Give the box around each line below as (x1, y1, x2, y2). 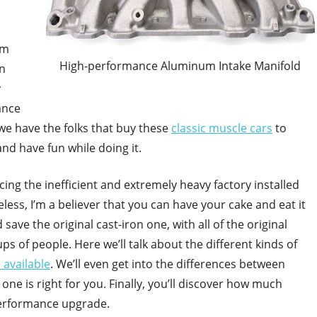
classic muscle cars (171, 120, 272, 137)
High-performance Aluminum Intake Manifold (59, 58, 301, 74)
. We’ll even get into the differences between (50, 256, 285, 272)
